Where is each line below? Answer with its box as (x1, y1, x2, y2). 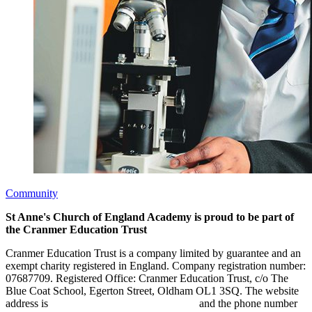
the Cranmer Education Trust (6, 223, 147, 235)
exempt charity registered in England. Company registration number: (6, 259, 306, 272)
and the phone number (196, 297, 297, 309)
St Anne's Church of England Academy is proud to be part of (6, 210, 294, 223)
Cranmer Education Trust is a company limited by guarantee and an (6, 247, 301, 259)
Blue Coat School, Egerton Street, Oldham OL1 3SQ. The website (6, 284, 299, 297)
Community (6, 187, 58, 199)
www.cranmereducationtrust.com (51, 297, 196, 309)
